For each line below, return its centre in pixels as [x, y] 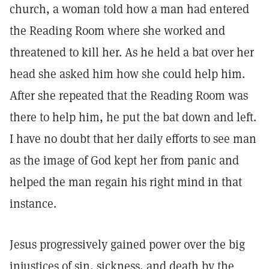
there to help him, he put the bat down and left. [133, 117]
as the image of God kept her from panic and [124, 160]
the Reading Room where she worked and [117, 31]
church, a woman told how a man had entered [129, 9]
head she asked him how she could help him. [127, 74]
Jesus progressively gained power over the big [127, 244]
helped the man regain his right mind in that [126, 182]
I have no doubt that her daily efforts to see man [133, 139]
